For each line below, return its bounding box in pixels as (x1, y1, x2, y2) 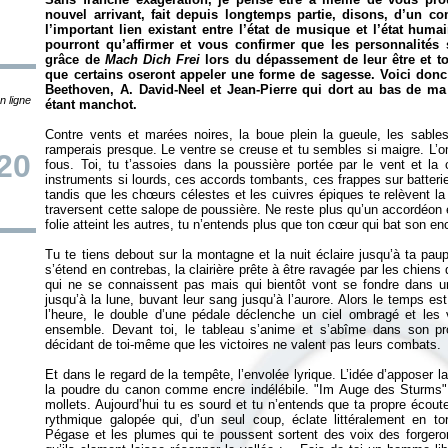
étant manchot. (45, 97, 138, 112)
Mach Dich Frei (104, 52, 201, 67)
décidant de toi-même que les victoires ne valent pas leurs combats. (45, 337, 442, 352)
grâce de (45, 52, 105, 67)
